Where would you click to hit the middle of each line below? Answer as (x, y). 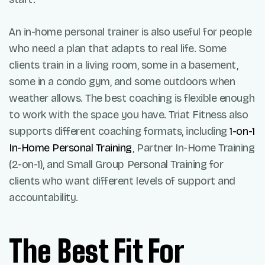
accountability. (43, 198)
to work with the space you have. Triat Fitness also (129, 115)
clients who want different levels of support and (122, 181)
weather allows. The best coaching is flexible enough (132, 98)
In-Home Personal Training (71, 148)
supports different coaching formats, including (119, 132)
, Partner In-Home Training (194, 148)
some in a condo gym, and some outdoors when (122, 82)
